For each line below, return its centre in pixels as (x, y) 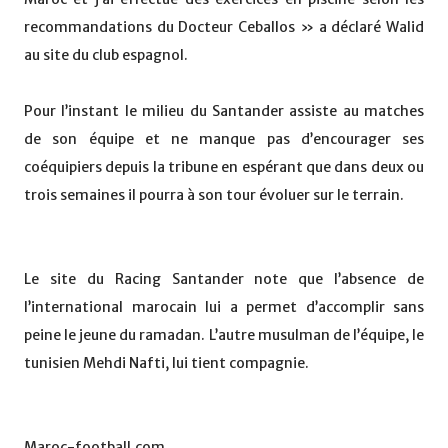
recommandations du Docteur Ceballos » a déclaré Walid (224, 27)
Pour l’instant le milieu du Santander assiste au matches (224, 111)
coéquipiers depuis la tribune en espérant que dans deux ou (224, 167)
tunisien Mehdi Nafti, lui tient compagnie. (166, 363)
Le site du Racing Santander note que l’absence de (224, 279)
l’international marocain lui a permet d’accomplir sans (224, 307)
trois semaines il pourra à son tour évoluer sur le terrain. (214, 195)
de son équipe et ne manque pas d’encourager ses (224, 139)
